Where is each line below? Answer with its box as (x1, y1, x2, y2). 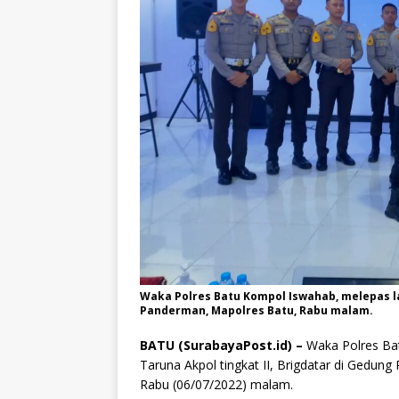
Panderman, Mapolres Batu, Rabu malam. (140, 302, 373, 318)
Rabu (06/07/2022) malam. (140, 375, 293, 393)
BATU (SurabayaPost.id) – (140, 336, 303, 354)
